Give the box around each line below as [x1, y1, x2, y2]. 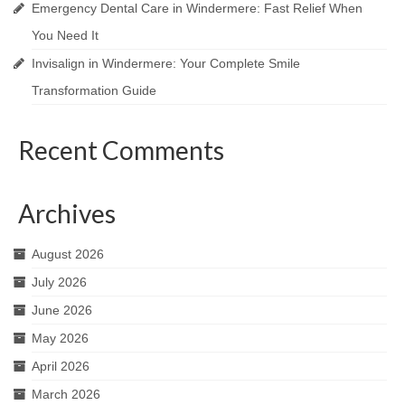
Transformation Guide [32, 83, 156, 99]
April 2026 [32, 359, 89, 374]
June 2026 [32, 303, 92, 318]
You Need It [32, 28, 99, 43]
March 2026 [32, 387, 100, 402]
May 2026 [32, 331, 89, 346]
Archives [18, 198, 116, 230]
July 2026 [32, 275, 87, 290]
